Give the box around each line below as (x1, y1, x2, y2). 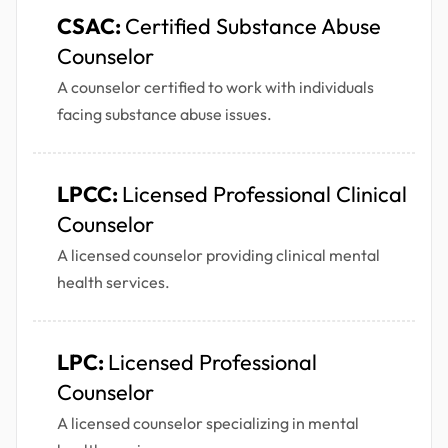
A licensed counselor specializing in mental (57, 413, 359, 434)
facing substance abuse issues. (57, 104, 272, 125)
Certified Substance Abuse (125, 12, 381, 41)
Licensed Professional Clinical (122, 180, 407, 209)
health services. (57, 272, 170, 293)
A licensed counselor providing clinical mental (57, 245, 380, 266)
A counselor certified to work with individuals (57, 77, 374, 98)
